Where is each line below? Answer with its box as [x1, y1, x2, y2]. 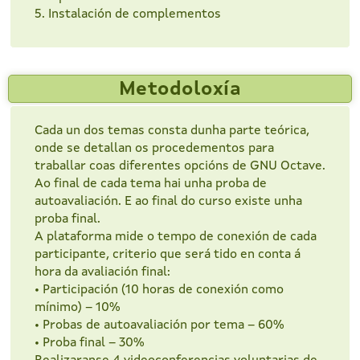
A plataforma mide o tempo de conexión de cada [35, 231, 317, 244]
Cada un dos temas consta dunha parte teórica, [35, 125, 309, 138]
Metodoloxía [118, 80, 242, 100]
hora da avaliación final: [35, 266, 170, 280]
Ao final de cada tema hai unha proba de [35, 178, 267, 191]
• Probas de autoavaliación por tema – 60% [35, 319, 284, 333]
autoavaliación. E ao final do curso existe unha [35, 195, 302, 209]
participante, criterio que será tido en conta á [35, 248, 301, 262]
